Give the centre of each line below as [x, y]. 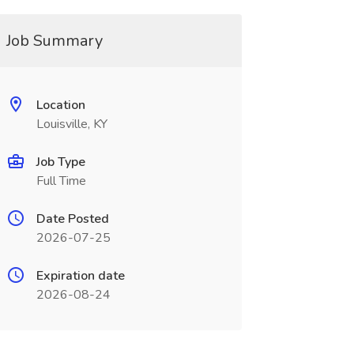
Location [60, 105]
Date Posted [72, 219]
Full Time [61, 181]
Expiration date [80, 276]
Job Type [60, 162]
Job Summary [54, 41]
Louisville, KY [72, 124]
